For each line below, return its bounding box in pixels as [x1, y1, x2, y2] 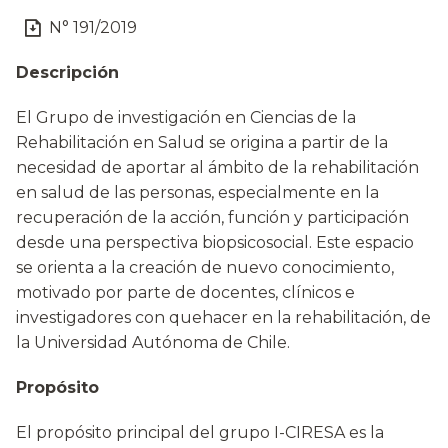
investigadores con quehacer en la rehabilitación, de [16, 308, 431, 327]
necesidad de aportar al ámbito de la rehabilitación [16, 158, 419, 177]
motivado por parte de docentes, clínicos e [16, 283, 355, 302]
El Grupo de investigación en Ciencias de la [16, 108, 356, 127]
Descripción [16, 63, 119, 82]
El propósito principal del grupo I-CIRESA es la [16, 423, 384, 442]
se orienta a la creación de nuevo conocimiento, [16, 258, 394, 277]
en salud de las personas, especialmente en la [16, 183, 379, 202]
